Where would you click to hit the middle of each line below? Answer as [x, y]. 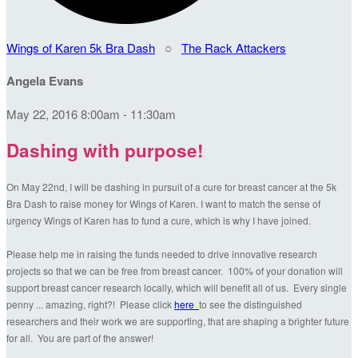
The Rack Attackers [234, 48]
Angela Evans [45, 80]
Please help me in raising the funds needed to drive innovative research [162, 254]
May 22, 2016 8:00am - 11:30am [91, 113]
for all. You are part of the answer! [81, 338]
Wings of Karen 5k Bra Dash [81, 48]
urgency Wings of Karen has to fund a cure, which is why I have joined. [160, 221]
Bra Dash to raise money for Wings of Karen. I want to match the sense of [163, 204]
